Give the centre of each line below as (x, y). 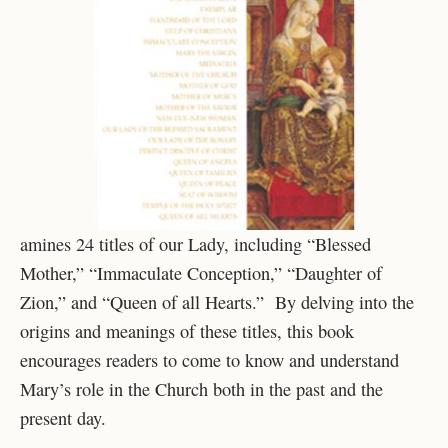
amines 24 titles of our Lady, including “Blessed (195, 243)
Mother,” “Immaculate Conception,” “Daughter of (201, 272)
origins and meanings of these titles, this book (187, 330)
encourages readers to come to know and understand (209, 359)
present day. (63, 417)
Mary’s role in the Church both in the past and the (201, 388)
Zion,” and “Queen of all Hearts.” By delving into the (217, 301)
